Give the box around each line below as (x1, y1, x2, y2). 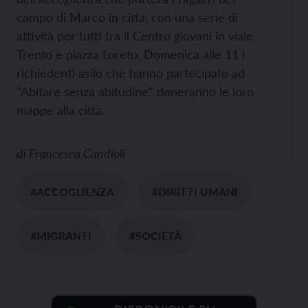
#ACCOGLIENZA (30, 185, 114, 198)
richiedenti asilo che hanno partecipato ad (16, 65, 245, 80)
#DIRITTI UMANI (152, 185, 238, 198)
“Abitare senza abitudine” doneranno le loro (16, 84, 254, 99)
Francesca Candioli (29, 146, 125, 161)
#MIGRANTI (30, 229, 91, 242)
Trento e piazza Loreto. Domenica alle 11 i (16, 47, 245, 62)
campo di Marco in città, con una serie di (16, 10, 238, 25)
